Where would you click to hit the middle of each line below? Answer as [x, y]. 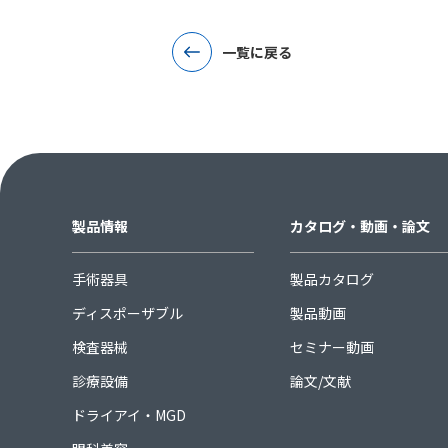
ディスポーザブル [127, 312]
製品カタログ [331, 278]
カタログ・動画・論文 [359, 225]
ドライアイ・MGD [129, 414]
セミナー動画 [331, 346]
